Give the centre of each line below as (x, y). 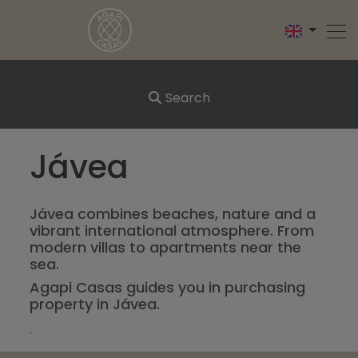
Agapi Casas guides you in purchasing (168, 287)
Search (187, 98)
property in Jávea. (95, 304)
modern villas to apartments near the (166, 247)
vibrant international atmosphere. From (172, 231)
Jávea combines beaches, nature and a (173, 214)
